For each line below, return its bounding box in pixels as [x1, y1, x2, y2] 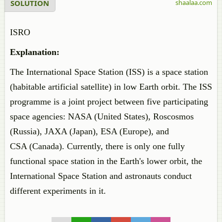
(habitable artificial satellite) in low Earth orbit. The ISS [10, 82, 212, 92]
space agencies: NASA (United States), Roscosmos [10, 111, 194, 121]
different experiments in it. [10, 186, 109, 196]
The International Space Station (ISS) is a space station [10, 67, 208, 77]
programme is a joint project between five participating [10, 97, 208, 107]
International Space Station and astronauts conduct [10, 171, 192, 181]
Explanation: [10, 47, 59, 57]
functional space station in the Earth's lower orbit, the [10, 156, 202, 166]
